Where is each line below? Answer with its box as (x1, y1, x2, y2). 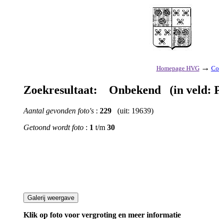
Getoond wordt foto (23, 123, 84, 131)
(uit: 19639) (111, 106, 153, 115)
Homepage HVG (156, 65, 199, 72)
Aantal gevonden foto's (23, 106, 94, 115)
